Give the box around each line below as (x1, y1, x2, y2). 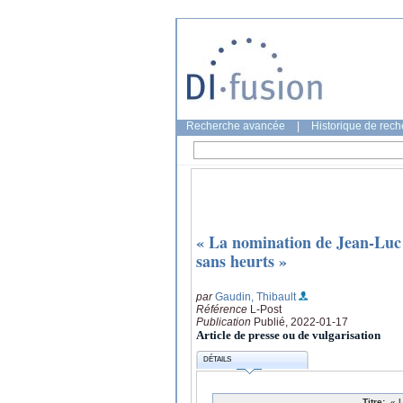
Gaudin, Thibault (215, 290, 296, 303)
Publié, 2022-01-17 (254, 315, 348, 328)
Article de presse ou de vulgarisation (196, 327, 381, 342)
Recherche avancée (186, 120, 285, 132)
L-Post (250, 302, 282, 316)
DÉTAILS (203, 355, 232, 364)
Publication (196, 315, 254, 328)
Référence (196, 302, 250, 316)
